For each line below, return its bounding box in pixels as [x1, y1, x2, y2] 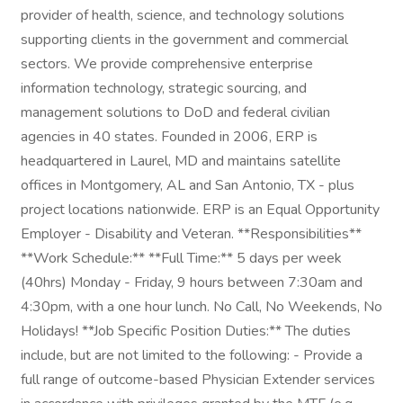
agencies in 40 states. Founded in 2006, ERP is [21, 127, 318, 147]
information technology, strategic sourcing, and [21, 78, 307, 98]
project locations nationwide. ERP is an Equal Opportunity [21, 200, 380, 219]
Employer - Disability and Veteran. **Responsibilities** [21, 224, 362, 244]
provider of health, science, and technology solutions [21, 5, 345, 25]
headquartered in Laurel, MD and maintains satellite [21, 151, 341, 171]
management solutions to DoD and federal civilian [21, 103, 330, 122]
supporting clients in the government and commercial [21, 30, 348, 49]
